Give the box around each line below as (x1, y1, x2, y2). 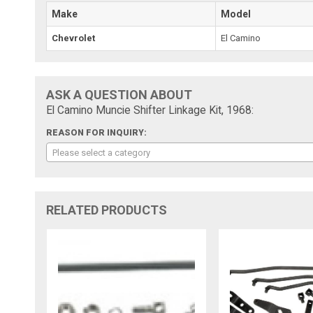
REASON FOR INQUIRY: (46, 127, 147, 138)
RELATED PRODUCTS (46, 202, 168, 217)
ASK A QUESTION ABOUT (46, 87, 193, 102)
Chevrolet (52, 32, 96, 43)
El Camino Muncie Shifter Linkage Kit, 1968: (46, 103, 254, 117)
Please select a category (52, 147, 151, 158)
